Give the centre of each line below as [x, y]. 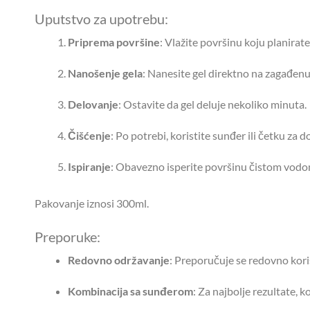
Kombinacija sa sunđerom [130, 291]
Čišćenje [89, 136]
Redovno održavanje [119, 260]
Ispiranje [89, 167]
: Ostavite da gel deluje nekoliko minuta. [212, 104]
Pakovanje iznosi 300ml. [92, 203]
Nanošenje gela [105, 73]
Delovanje [93, 104]
